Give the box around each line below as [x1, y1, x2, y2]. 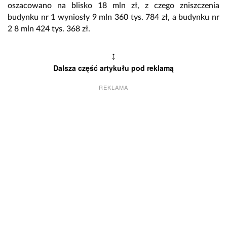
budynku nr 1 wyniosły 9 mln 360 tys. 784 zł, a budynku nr [8, 13, 219, 21]
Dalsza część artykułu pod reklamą [53, 62, 174, 73]
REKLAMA [99, 83, 128, 91]
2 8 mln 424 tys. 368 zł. [8, 24, 90, 33]
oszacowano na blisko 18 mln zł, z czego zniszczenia [8, 1, 219, 10]
